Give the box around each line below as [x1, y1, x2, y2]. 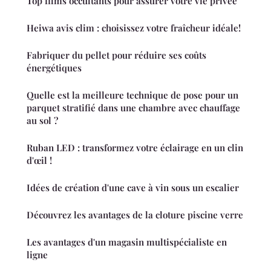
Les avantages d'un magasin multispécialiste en [27, 236, 227, 249]
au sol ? [27, 114, 58, 127]
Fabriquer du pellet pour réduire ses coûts [27, 49, 206, 62]
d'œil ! [27, 154, 52, 167]
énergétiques [27, 62, 82, 74]
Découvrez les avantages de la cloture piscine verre [27, 209, 243, 221]
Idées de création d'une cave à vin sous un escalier [27, 181, 239, 194]
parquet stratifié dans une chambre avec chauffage [27, 102, 240, 114]
